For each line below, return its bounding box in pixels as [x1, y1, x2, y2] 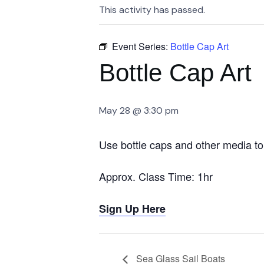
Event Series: [112, 39, 170, 53]
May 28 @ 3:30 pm [99, 104, 179, 117]
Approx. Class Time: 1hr [99, 169, 213, 184]
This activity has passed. [99, 4, 205, 16]
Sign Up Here [99, 201, 166, 216]
